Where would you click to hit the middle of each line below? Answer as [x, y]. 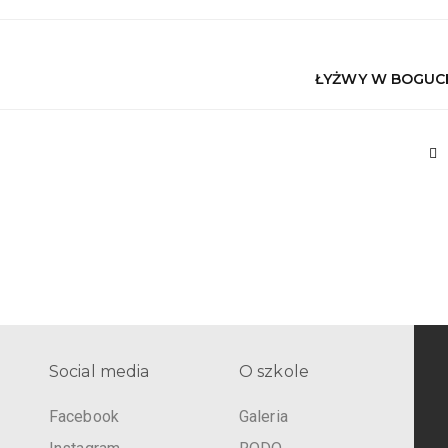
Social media [99, 371]
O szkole [274, 371]
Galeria [263, 416]
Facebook [84, 416]
